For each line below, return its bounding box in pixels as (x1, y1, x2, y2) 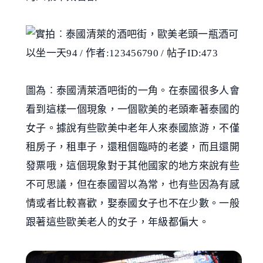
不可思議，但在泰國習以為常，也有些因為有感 (26, 179, 240, 191)
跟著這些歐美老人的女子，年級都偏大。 (26, 217, 210, 228)
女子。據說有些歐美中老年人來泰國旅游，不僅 (26, 123, 240, 134)
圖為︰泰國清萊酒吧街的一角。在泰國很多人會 (26, 85, 240, 97)
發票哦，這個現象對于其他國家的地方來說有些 (26, 160, 240, 172)
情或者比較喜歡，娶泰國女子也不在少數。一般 (26, 198, 240, 210)
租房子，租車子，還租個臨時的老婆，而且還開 (26, 141, 240, 153)
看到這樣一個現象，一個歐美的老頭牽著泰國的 (26, 104, 240, 116)
